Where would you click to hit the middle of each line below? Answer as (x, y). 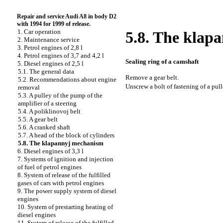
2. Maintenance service (49, 40)
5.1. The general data (46, 71)
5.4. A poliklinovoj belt (49, 111)
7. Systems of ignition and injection (65, 159)
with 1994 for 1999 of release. (54, 24)
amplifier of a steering (47, 103)
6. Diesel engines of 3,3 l (51, 151)
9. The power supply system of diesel (67, 191)
